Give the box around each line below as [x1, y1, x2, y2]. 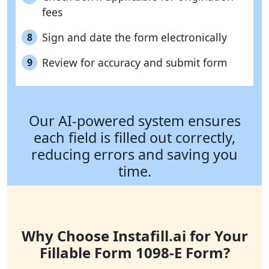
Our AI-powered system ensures [28, 111, 241, 131]
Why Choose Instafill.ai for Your [21, 226, 248, 246]
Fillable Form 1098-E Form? [39, 243, 230, 263]
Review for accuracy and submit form [42, 55, 227, 70]
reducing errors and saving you [31, 145, 238, 165]
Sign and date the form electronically [42, 30, 227, 45]
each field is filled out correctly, [34, 128, 235, 148]
